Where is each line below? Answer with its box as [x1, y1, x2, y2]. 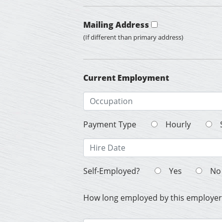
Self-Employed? [83, 166, 140, 177]
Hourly [164, 119, 191, 130]
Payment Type [83, 119, 136, 130]
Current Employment [83, 72, 169, 84]
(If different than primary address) [83, 33, 183, 42]
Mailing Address [83, 19, 149, 31]
